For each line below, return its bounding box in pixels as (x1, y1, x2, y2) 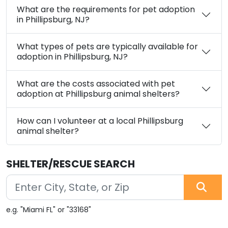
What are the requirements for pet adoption (17, 3, 195, 15)
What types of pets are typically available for (17, 40, 198, 52)
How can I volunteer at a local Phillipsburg (17, 115, 183, 127)
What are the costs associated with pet (17, 77, 175, 90)
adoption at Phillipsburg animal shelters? (142, 88, 180, 100)
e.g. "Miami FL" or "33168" (6, 204, 91, 215)
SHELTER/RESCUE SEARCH (6, 156, 135, 171)
